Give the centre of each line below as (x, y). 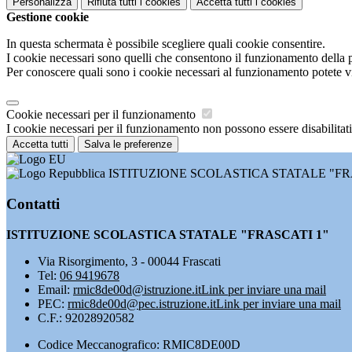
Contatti (33, 203)
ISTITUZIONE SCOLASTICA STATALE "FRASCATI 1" (168, 234)
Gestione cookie (48, 17)
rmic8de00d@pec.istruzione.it (142, 303)
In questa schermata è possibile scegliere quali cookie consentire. (166, 44)
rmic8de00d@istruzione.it (137, 289)
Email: (55, 289)
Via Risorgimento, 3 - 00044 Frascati (131, 261)
